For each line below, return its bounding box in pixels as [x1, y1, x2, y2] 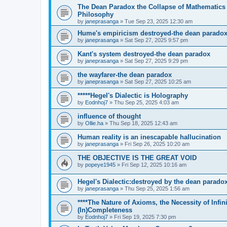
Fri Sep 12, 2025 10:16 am [122, 162, 186, 168]
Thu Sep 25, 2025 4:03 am [114, 99, 179, 106]
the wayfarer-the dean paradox [78, 71, 172, 79]
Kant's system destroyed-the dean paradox [78, 50, 210, 58]
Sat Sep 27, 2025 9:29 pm [125, 58, 188, 64]
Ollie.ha [85, 120, 103, 127]
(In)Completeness [78, 206, 132, 214]
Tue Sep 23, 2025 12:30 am [125, 18, 193, 25]
